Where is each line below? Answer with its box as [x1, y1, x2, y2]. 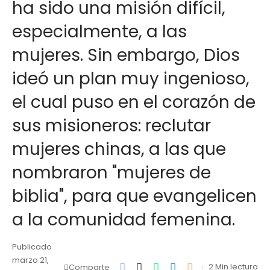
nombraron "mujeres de [12, 161, 211, 184]
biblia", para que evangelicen [12, 184, 257, 208]
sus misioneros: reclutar [12, 114, 211, 137]
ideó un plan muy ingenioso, [12, 67, 250, 90]
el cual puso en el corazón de [12, 90, 256, 114]
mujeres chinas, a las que [12, 137, 226, 161]
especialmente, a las [12, 20, 187, 43]
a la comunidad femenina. [12, 208, 235, 231]
